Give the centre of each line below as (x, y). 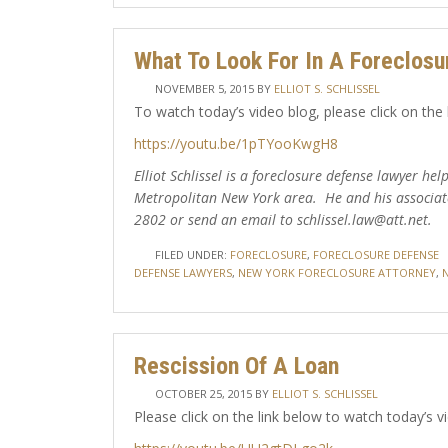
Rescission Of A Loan (236, 366)
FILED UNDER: (192, 254)
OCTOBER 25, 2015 (203, 393)
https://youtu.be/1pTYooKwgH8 (235, 143)
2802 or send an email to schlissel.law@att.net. (282, 219)
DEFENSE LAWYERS (182, 272)
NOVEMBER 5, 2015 (204, 88)
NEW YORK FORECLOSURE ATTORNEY (336, 272)
